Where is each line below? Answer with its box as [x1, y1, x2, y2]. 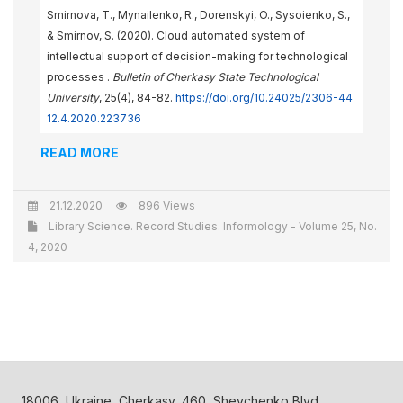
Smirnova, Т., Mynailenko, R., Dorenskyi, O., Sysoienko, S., [47, 8, 350, 22]
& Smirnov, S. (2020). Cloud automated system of [47, 29, 305, 42]
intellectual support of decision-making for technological [47, 49, 348, 63]
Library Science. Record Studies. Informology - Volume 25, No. [46, 219, 377, 233]
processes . [47, 70, 112, 84]
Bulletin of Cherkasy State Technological [112, 70, 318, 84]
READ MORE [40, 145, 119, 160]
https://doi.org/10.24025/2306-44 [175, 91, 353, 104]
